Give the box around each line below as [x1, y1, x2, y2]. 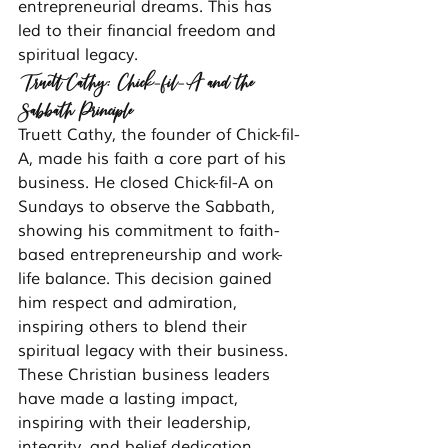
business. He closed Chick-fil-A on [18, 173, 279, 194]
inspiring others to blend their [18, 317, 252, 338]
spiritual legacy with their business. [18, 341, 288, 362]
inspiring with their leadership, [18, 413, 256, 434]
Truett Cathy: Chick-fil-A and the [18, 69, 259, 94]
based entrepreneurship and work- [18, 245, 283, 266]
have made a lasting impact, [18, 389, 243, 410]
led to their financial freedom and [18, 21, 281, 42]
